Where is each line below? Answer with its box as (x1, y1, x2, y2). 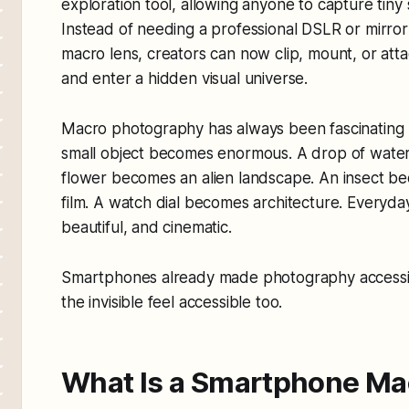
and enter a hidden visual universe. (61, 68, 309, 88)
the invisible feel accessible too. (61, 292, 283, 311)
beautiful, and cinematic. (61, 217, 232, 236)
